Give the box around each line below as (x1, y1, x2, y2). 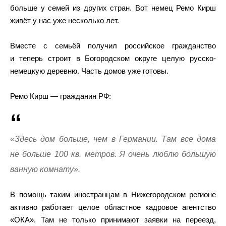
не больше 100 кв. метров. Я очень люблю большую (10, 149, 216, 158)
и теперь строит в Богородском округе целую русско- (10, 53, 216, 63)
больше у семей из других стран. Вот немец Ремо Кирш (10, 3, 216, 12)
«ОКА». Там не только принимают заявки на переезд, (10, 215, 216, 224)
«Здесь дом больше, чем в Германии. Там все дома (10, 134, 216, 143)
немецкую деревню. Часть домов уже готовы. (10, 66, 168, 75)
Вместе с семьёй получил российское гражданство (10, 41, 216, 50)
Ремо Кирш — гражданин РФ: (10, 91, 111, 100)
